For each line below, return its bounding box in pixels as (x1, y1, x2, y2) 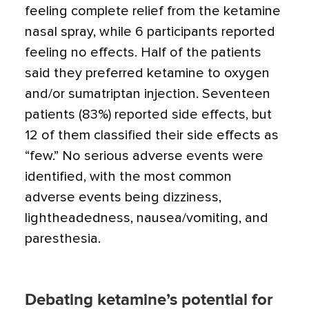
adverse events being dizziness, (25, 190, 221, 204)
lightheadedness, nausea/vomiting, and (25, 211, 268, 225)
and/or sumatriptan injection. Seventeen (25, 87, 270, 101)
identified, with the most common (25, 170, 232, 183)
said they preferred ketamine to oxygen (25, 66, 270, 80)
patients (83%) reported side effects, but (25, 108, 272, 121)
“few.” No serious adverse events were (25, 149, 263, 163)
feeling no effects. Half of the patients (25, 46, 261, 59)
